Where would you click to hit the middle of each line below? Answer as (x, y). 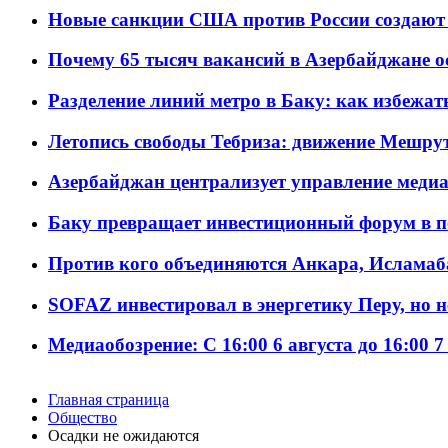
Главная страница (108, 400)
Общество (82, 418)
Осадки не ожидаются (123, 436)
